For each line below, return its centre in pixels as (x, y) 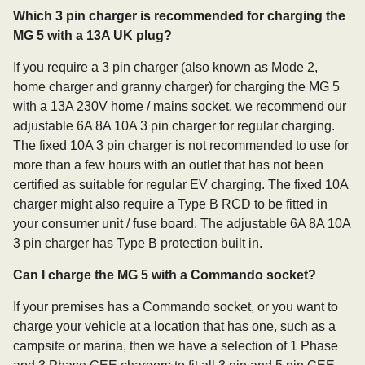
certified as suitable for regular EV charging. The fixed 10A (180, 185)
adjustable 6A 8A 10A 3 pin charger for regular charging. (174, 126)
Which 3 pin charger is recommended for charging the (179, 16)
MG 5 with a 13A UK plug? (92, 35)
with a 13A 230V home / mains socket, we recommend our (180, 106)
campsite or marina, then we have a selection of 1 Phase (176, 346)
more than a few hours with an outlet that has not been (168, 165)
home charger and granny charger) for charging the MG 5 (176, 87)
